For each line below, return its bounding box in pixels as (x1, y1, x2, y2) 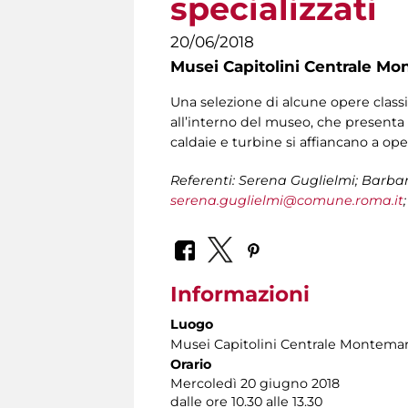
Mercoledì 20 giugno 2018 (170, 374, 340, 392)
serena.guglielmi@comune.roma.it (170, 192, 403, 209)
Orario (170, 355, 211, 372)
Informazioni (170, 280, 310, 307)
